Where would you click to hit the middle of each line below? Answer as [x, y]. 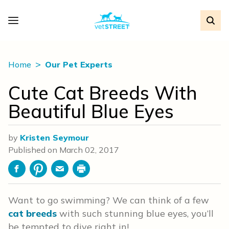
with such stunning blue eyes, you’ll [135, 213]
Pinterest [55, 174]
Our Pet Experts [79, 64]
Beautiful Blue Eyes [91, 111]
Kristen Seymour [54, 138]
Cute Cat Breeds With [103, 93]
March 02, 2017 [89, 150]
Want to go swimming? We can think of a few [109, 200]
